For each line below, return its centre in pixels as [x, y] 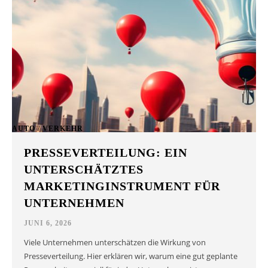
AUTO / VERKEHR [48, 128]
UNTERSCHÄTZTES [84, 169]
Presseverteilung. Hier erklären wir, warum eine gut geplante [131, 256]
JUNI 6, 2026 [48, 223]
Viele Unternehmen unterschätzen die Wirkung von [115, 242]
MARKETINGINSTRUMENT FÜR [122, 186]
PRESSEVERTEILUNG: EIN [106, 152]
